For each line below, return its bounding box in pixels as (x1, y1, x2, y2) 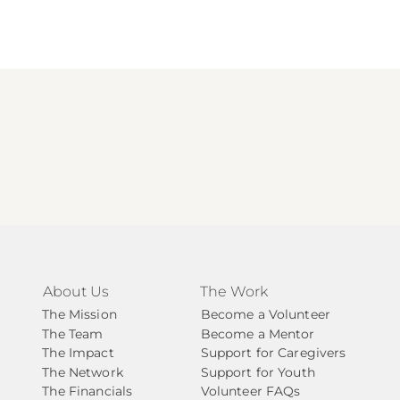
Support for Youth (200, 363, 315, 380)
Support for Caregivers (200, 345, 346, 362)
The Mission (42, 306, 117, 323)
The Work (200, 283, 269, 301)
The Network (42, 363, 123, 380)
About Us (42, 283, 109, 301)
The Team (42, 325, 104, 342)
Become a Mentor (200, 325, 315, 342)
